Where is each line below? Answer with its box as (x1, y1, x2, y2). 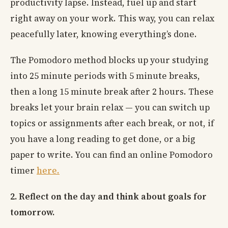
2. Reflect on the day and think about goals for (10, 190, 207, 203)
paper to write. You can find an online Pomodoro (10, 149, 213, 161)
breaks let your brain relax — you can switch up (10, 101, 210, 114)
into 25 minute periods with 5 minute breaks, (10, 70, 200, 82)
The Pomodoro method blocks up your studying (10, 54, 209, 67)
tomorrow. (10, 206, 54, 219)
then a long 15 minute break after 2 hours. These (10, 85, 214, 98)
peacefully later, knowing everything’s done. (10, 28, 197, 41)
